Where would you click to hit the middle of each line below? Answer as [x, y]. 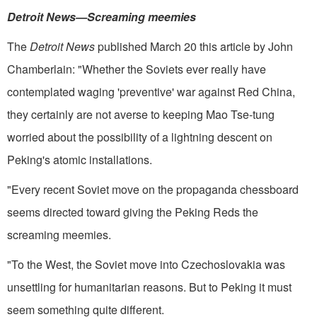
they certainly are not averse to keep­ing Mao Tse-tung [141, 114]
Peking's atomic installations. [80, 159]
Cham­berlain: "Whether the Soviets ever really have [137, 69]
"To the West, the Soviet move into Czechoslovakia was [146, 264]
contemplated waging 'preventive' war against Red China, [151, 91]
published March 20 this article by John [194, 46]
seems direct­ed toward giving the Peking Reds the [133, 212]
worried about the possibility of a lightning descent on [140, 137]
